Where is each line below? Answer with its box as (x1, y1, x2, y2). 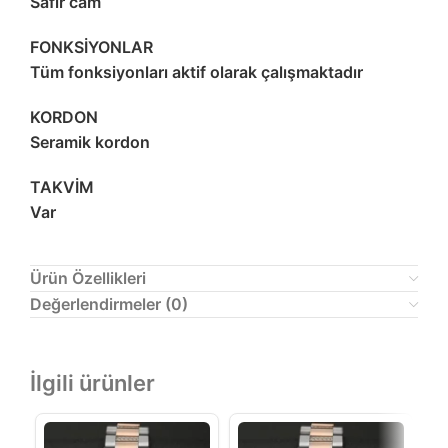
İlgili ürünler (30, 370, 155, 397)
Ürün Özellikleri (30, 268, 146, 289)
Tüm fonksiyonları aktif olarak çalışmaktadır (30, 62, 363, 83)
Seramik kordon (30, 132, 150, 153)
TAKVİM (30, 177, 94, 198)
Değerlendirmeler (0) (30, 294, 188, 315)
